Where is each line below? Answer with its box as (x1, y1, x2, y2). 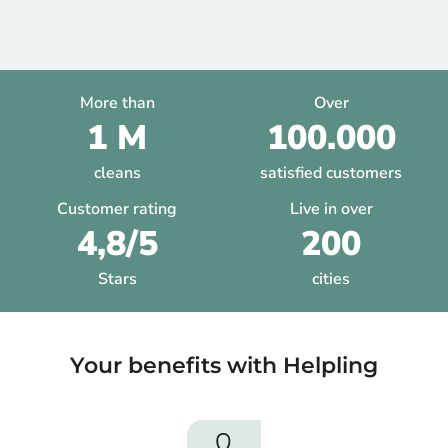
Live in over (289, 198, 373, 221)
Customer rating (57, 198, 177, 221)
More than (79, 92, 155, 115)
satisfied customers (260, 162, 402, 185)
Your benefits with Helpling (70, 352, 378, 380)
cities (312, 268, 350, 291)
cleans (93, 162, 141, 185)
